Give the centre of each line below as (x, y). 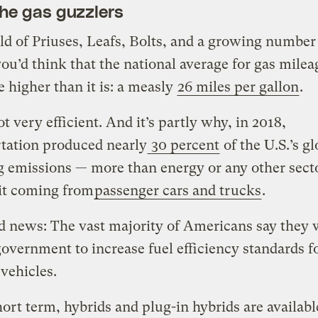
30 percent (183, 145)
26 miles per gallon (238, 87)
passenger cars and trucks (178, 190)
